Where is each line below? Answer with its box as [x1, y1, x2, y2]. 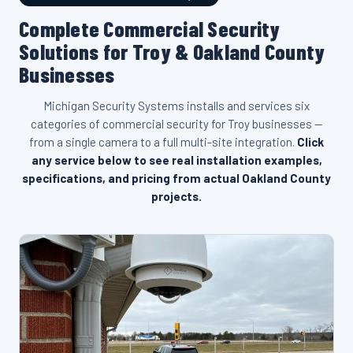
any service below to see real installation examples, [31, 153, 322, 167]
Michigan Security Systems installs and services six [43, 98, 310, 113]
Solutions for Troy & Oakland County [19, 39, 325, 64]
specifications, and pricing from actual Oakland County [22, 171, 331, 185]
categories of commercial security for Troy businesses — [31, 117, 322, 131]
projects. [151, 189, 202, 203]
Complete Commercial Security [19, 16, 281, 41]
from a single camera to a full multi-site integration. [29, 135, 297, 149]
